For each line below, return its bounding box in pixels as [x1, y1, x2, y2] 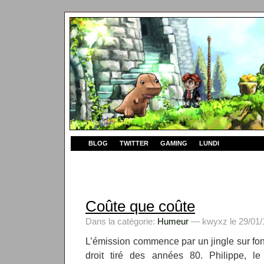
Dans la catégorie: [85, 216, 157, 226]
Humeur [157, 216, 189, 226]
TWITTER [120, 140, 148, 147]
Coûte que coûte [85, 198, 195, 214]
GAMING [160, 140, 187, 147]
